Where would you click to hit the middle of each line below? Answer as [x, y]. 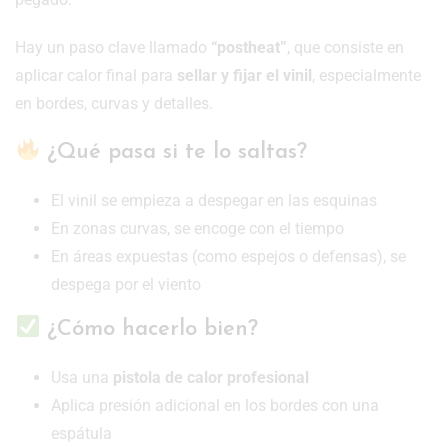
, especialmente [366, 76]
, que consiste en [345, 48]
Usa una [82, 377]
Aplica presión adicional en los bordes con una [215, 405]
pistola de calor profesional [211, 377]
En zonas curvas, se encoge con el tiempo [197, 229]
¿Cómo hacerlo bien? [149, 329]
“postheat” [249, 48]
